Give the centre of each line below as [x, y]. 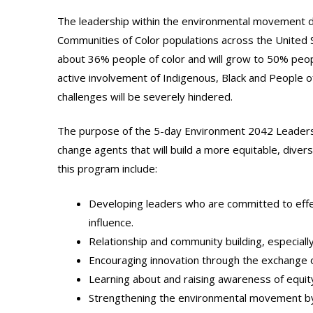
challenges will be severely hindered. [145, 96]
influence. [111, 222]
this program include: [107, 168]
